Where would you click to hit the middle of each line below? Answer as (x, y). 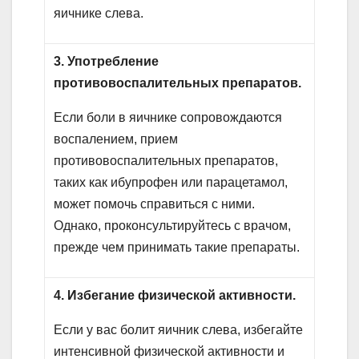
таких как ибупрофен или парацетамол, (171, 182)
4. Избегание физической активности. (175, 295)
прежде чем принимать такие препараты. (177, 247)
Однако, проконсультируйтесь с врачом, (173, 225)
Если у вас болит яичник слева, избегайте (179, 329)
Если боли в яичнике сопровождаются (168, 117)
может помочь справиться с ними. (155, 204)
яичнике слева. (99, 13)
